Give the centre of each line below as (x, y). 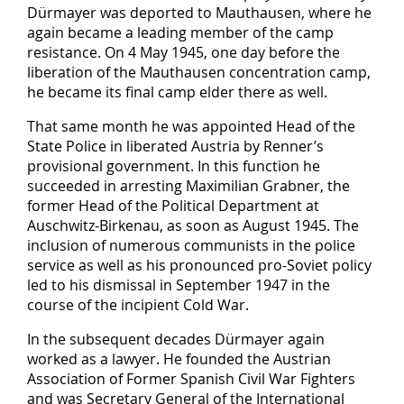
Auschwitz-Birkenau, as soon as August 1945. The (193, 225)
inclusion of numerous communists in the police (191, 245)
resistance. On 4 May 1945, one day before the (184, 52)
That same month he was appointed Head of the (191, 126)
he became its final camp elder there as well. (177, 92)
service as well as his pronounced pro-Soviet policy (199, 265)
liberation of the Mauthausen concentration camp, (199, 72)
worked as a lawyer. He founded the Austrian (179, 358)
